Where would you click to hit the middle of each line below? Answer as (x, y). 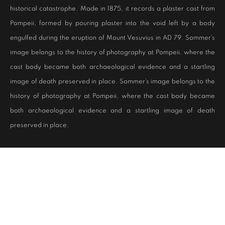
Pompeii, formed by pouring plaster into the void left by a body (113, 23)
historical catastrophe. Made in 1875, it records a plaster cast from (113, 9)
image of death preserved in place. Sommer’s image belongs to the (113, 82)
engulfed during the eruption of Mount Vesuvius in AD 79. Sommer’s (113, 38)
